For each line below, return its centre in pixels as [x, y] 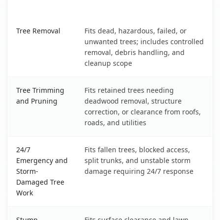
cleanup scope [108, 63]
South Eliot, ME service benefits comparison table [100, 23]
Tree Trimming [40, 90]
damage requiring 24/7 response [139, 171]
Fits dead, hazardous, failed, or [136, 30]
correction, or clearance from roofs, [143, 111]
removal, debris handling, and [135, 52]
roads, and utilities [115, 122]
